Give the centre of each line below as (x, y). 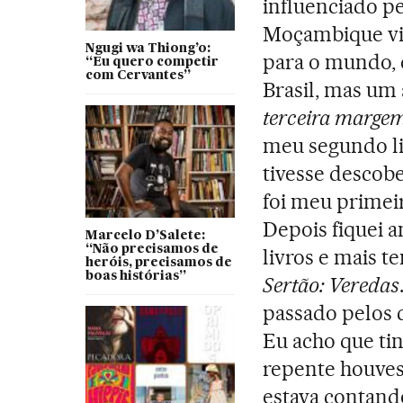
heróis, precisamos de (158, 262)
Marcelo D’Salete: (145, 235)
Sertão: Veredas (331, 285)
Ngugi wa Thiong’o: (148, 48)
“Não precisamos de (152, 249)
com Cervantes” (138, 75)
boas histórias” (135, 276)
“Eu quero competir (152, 62)
